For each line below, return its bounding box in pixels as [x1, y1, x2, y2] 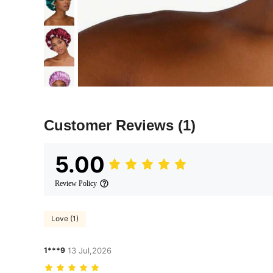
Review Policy [55, 179, 97, 188]
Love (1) [51, 214, 79, 224]
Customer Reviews [44, 116, 178, 133]
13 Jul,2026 [68, 245, 112, 255]
